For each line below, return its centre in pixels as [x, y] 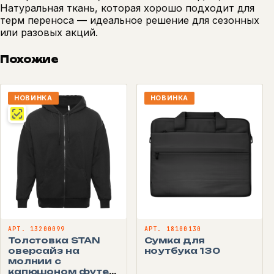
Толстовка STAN [54, 240]
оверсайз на [44, 250]
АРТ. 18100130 [173, 229]
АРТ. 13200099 [37, 229]
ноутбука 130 [182, 250]
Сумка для [175, 240]
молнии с [35, 261]
